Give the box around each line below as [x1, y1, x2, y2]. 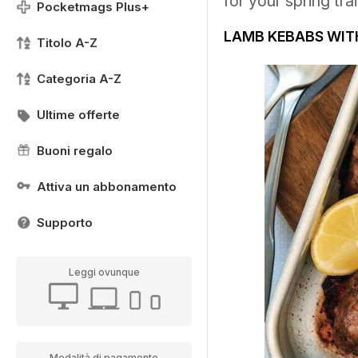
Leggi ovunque [68, 266, 140, 278]
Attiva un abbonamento [37, 179, 177, 194]
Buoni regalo [37, 143, 113, 158]
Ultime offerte [37, 107, 120, 122]
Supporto [37, 215, 93, 230]
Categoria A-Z [37, 71, 121, 86]
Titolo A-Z [37, 35, 97, 50]
